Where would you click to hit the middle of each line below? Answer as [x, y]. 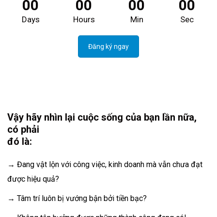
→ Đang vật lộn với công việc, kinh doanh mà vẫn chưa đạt [105, 165]
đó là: [20, 142]
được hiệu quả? [33, 179]
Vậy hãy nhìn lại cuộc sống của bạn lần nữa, [102, 117]
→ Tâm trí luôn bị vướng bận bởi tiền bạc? [77, 199]
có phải [23, 130]
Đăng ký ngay [108, 46]
